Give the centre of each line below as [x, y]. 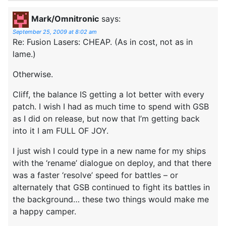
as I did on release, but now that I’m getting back [106, 118]
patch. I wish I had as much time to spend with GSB [111, 106]
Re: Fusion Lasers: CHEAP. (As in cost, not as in [103, 42]
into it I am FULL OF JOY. [61, 130]
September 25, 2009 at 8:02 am [55, 32]
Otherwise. [33, 74]
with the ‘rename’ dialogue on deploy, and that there [112, 163]
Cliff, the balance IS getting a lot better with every [108, 94]
